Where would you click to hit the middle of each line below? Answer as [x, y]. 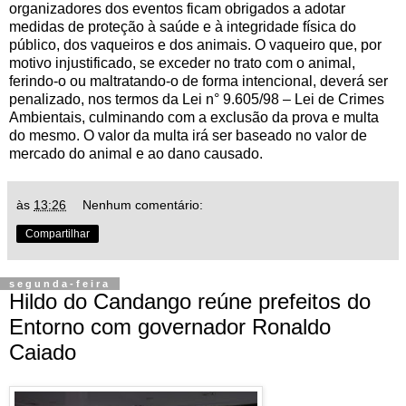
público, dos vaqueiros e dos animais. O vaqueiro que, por [195, 44]
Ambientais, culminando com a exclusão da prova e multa [194, 117]
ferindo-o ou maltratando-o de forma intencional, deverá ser [198, 81]
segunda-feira [60, 283]
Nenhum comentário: [143, 204]
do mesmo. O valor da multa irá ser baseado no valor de [188, 135]
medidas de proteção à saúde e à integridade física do [183, 26]
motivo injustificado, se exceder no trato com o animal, [182, 63]
